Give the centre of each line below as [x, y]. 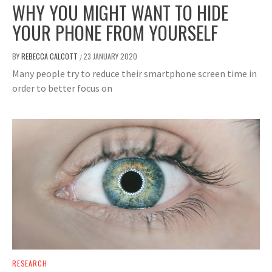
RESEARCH [30, 263]
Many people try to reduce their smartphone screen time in [134, 74]
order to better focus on [62, 88]
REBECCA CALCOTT [50, 56]
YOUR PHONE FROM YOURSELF [115, 33]
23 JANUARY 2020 [110, 56]
